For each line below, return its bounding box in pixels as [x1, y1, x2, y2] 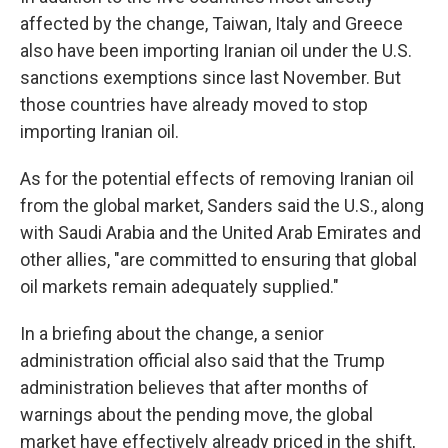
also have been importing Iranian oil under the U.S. [20, 40, 412, 61]
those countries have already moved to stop [20, 94, 368, 115]
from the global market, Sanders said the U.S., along [20, 195, 424, 216]
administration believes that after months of [20, 377, 369, 398]
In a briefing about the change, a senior [20, 323, 324, 344]
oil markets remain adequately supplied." [20, 276, 339, 297]
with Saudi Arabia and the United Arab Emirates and [20, 222, 421, 243]
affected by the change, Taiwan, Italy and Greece [20, 13, 403, 34]
